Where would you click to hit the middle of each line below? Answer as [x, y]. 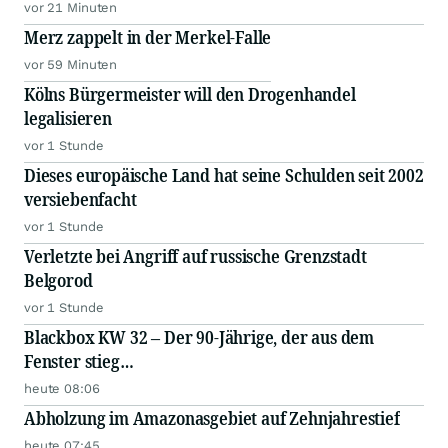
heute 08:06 [62, 388]
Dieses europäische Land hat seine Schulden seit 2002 [224, 175]
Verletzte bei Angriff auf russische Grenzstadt [195, 256]
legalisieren [68, 118]
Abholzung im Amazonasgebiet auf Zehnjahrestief [212, 418]
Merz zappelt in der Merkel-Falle [148, 37]
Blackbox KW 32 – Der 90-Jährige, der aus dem [199, 337]
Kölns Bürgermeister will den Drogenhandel [190, 94]
